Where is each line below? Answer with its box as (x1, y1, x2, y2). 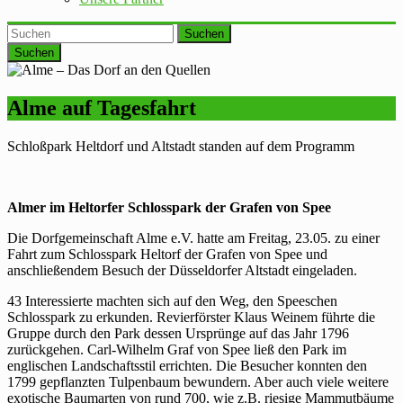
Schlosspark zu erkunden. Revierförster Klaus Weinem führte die (7, 309, 375, 325)
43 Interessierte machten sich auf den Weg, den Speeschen (7, 292, 337, 309)
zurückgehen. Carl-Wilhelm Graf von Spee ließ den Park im (7, 341, 346, 357)
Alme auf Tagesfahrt (7, 96, 196, 121)
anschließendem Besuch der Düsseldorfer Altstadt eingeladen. (7, 262, 357, 278)
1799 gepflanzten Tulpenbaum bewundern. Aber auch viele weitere (7, 373, 389, 390)
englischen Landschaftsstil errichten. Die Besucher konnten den (7, 357, 367, 373)
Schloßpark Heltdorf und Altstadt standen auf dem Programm (7, 138, 354, 154)
